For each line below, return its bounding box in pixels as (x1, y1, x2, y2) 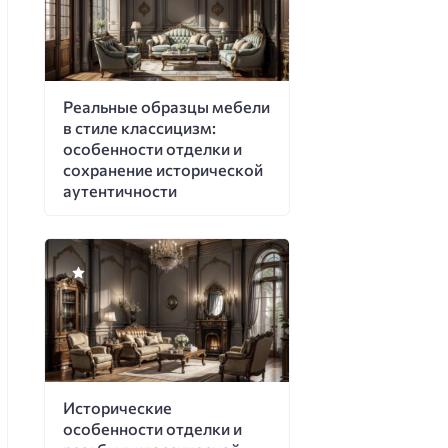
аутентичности (62, 180, 177, 200)
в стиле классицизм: (62, 117, 216, 137)
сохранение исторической (62, 159, 263, 179)
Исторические (62, 397, 172, 417)
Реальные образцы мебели (62, 96, 270, 116)
